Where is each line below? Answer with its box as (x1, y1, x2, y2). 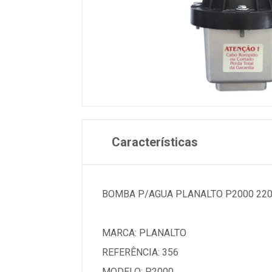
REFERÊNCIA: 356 (102, 246, 178, 258)
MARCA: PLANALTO (102, 226, 186, 239)
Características (112, 134, 198, 149)
